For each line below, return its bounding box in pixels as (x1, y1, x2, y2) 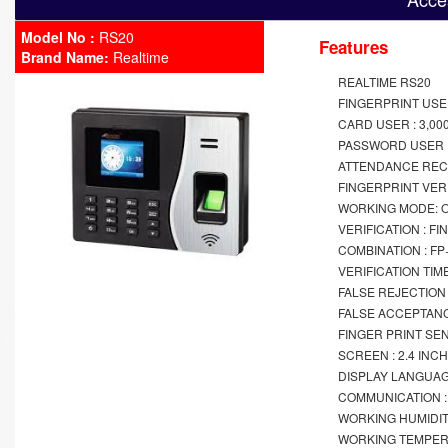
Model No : (21, 27, 95, 47)
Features (319, 35, 388, 59)
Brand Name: (21, 47, 109, 67)
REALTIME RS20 (338, 73, 431, 90)
